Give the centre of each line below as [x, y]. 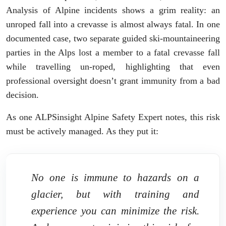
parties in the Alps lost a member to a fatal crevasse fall [113, 52]
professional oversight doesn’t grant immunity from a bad [113, 80]
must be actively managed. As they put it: [82, 131]
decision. [22, 95]
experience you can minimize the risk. [115, 210]
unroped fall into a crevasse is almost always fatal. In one [113, 24]
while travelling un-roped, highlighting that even [113, 66]
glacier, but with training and [115, 194]
